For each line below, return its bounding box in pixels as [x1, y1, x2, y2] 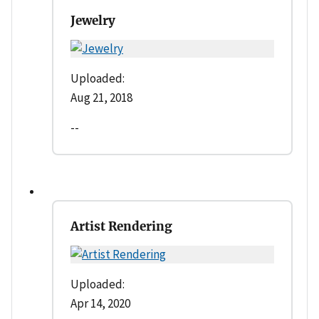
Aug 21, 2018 [70, 90, 132, 105]
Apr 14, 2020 [70, 296, 130, 311]
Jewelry [70, 13, 115, 28]
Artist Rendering [70, 219, 172, 234]
